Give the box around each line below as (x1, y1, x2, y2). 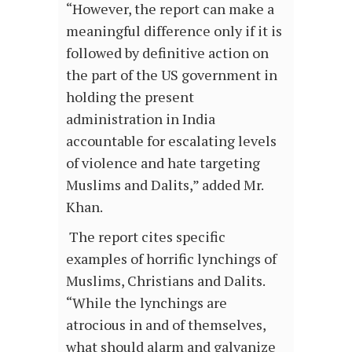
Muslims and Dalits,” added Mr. (66, 175, 263, 195)
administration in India (66, 109, 215, 129)
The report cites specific (66, 227, 225, 247)
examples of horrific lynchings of (66, 249, 277, 269)
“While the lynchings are (66, 293, 227, 313)
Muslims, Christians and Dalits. (66, 271, 265, 291)
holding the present (66, 87, 194, 107)
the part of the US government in (66, 65, 277, 85)
